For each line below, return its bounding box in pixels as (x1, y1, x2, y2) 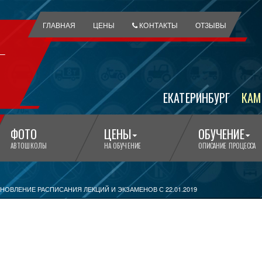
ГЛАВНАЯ (42, 19, 76, 30)
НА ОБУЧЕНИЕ (104, 141, 141, 151)
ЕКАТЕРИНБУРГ (163, 88, 230, 106)
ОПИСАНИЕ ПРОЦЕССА (198, 141, 256, 151)
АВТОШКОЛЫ (11, 141, 47, 151)
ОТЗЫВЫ (195, 19, 227, 30)
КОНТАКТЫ (137, 19, 178, 30)
